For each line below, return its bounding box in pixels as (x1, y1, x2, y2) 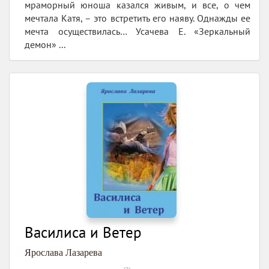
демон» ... (25, 38, 65, 51)
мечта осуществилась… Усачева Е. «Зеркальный (25, 25, 250, 38)
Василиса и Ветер (25, 223, 142, 243)
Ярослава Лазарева (25, 247, 102, 258)
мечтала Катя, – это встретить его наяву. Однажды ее (25, 12, 250, 25)
